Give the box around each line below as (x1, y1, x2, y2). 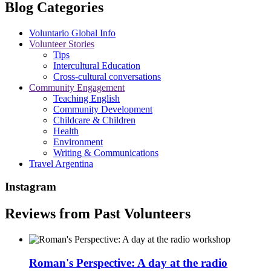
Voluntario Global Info (29, 27, 116, 38)
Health (53, 125, 79, 136)
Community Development (53, 103, 152, 114)
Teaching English (53, 93, 120, 103)
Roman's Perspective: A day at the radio (29, 256, 227, 269)
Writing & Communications (53, 147, 158, 158)
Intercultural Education (53, 60, 140, 71)
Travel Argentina (29, 158, 93, 169)
